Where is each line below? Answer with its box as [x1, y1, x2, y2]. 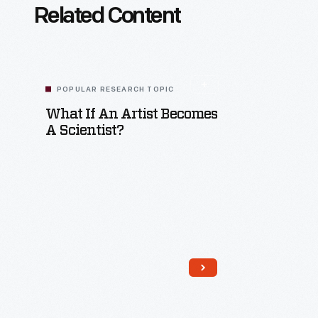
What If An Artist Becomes [45, 107, 217, 121]
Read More [119, 291, 174, 302]
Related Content [34, 6, 180, 28]
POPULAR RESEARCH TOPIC [57, 86, 175, 94]
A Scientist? [45, 124, 124, 138]
